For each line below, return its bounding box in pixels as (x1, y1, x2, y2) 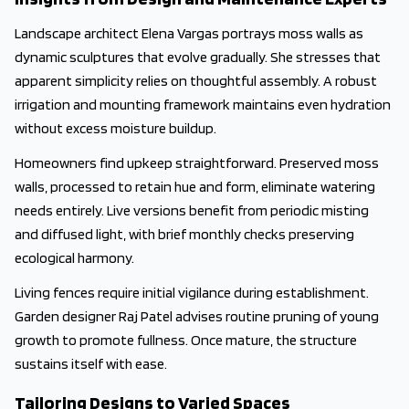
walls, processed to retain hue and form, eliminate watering (15, 178, 375, 195)
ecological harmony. (15, 249, 134, 267)
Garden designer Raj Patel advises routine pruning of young (15, 308, 379, 325)
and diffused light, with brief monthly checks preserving (15, 225, 354, 243)
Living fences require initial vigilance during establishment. (15, 284, 369, 301)
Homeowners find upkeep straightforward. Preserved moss (15, 154, 379, 172)
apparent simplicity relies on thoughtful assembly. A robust (15, 72, 377, 89)
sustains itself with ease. (15, 355, 167, 372)
